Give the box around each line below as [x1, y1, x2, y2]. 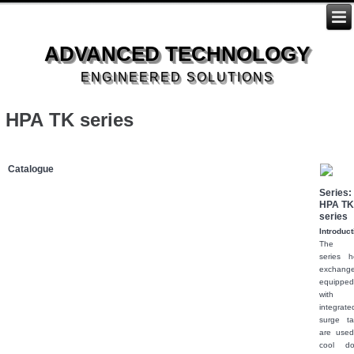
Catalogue [8, 163, 55, 175]
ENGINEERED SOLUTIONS [80, 70, 274, 84]
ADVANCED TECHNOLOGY [44, 41, 310, 66]
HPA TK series [6, 108, 134, 130]
